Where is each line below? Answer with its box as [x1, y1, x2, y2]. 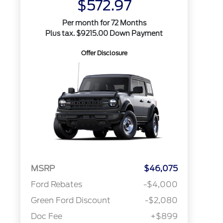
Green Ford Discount [30, 196, 111, 206]
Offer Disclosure [81, 49, 127, 57]
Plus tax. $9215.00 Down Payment [45, 29, 163, 37]
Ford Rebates [30, 180, 82, 190]
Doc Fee [30, 212, 62, 222]
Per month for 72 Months [62, 19, 146, 27]
